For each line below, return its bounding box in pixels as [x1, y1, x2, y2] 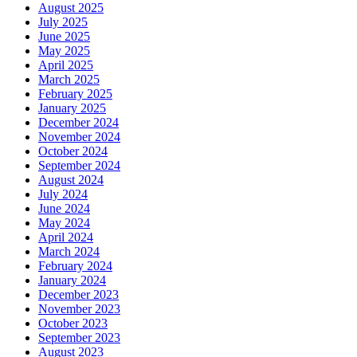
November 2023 [38, 302, 120, 316]
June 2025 [38, 29, 90, 44]
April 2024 [38, 230, 93, 245]
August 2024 [38, 173, 104, 187]
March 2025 [38, 73, 100, 87]
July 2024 [38, 187, 88, 202]
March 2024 [38, 245, 100, 259]
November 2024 [38, 130, 120, 144]
